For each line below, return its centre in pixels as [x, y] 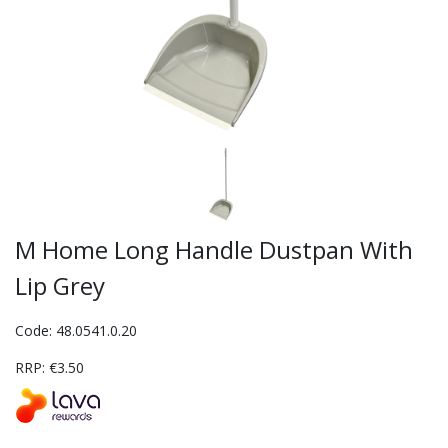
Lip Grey [60, 286]
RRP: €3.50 [49, 368]
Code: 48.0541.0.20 [76, 331]
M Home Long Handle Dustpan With [214, 250]
